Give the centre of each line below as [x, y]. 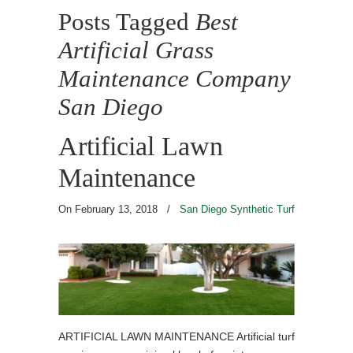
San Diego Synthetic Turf [237, 209]
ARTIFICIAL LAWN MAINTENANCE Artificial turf [176, 336]
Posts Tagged [127, 22]
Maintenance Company [175, 79]
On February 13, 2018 [110, 209]
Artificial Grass [136, 50]
